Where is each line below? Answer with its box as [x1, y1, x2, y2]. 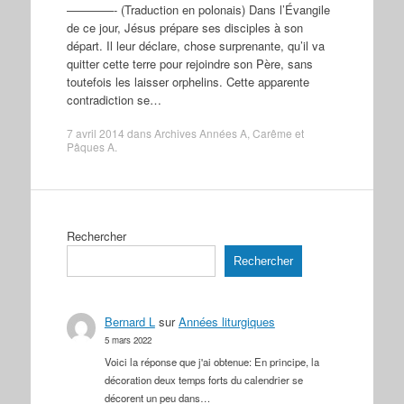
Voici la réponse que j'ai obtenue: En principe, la [104, 354, 319, 370]
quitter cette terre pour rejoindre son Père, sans [66, 54, 313, 72]
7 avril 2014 [66, 125, 124, 141]
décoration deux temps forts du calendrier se [104, 372, 303, 388]
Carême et [252, 125, 304, 141]
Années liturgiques [178, 313, 275, 330]
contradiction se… [66, 90, 161, 108]
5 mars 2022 [104, 334, 151, 346]
